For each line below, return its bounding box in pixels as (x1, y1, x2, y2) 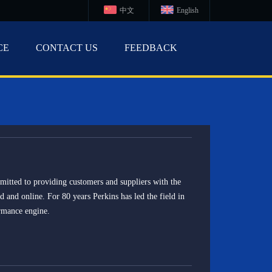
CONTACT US (36, 42, 98, 53)
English (176, 6, 199, 15)
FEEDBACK (124, 42, 177, 53)
